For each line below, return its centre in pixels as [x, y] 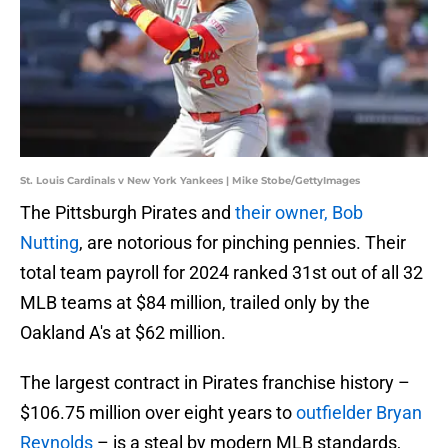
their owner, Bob [299, 213]
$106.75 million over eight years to [158, 413]
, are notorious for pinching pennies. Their [242, 243]
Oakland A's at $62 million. [123, 333]
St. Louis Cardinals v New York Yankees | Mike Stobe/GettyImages [190, 181]
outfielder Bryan [359, 413]
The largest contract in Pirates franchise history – [215, 383]
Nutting [49, 243]
